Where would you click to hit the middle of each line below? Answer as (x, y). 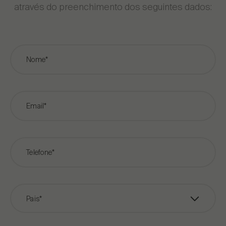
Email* (37, 106)
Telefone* (41, 152)
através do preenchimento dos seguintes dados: (113, 7)
